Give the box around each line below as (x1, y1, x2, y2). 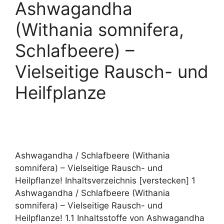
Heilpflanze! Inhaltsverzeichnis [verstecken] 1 (15, 175, 195, 185)
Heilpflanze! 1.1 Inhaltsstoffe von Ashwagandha (15, 213, 204, 223)
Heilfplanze (15, 82, 106, 103)
